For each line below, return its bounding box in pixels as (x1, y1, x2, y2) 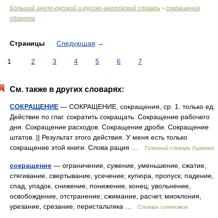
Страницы (10, 39, 47, 47)
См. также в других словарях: (10, 85, 124, 93)
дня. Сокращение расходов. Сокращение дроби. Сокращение (10, 123, 209, 131)
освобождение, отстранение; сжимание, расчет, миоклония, (10, 192, 201, 200)
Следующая (56, 39, 95, 47)
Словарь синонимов (138, 204, 188, 210)
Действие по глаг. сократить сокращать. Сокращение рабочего (10, 113, 210, 121)
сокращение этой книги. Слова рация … (10, 144, 144, 151)
